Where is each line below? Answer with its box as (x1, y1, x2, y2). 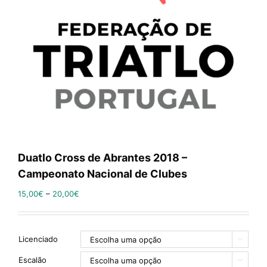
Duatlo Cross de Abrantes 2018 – (18, 151, 187, 164)
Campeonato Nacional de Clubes (18, 167, 187, 180)
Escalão (18, 255, 46, 265)
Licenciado (18, 234, 58, 244)
